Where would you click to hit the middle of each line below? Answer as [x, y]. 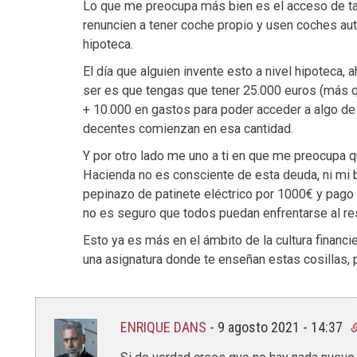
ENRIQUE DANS [164, 327]
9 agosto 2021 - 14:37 [282, 327]
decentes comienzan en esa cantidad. [188, 129]
